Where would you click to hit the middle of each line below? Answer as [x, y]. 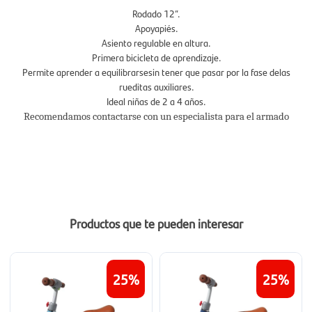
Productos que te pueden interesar [156, 223]
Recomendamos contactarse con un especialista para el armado [156, 117]
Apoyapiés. [156, 28]
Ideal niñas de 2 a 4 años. [156, 101]
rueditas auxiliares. [156, 86]
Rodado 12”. [156, 13]
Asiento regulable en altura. [156, 42]
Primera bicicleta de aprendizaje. [156, 57]
